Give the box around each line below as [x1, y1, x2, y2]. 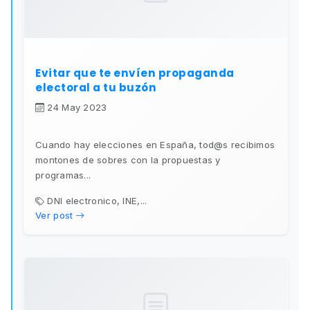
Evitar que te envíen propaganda [35, 66, 235, 81]
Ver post [35, 210, 73, 221]
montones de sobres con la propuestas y [35, 154, 221, 166]
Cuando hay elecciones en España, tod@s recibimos [35, 139, 275, 151]
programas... [35, 170, 91, 181]
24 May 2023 [47, 102, 107, 113]
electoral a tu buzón [35, 80, 156, 95]
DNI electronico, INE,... [47, 195, 147, 207]
